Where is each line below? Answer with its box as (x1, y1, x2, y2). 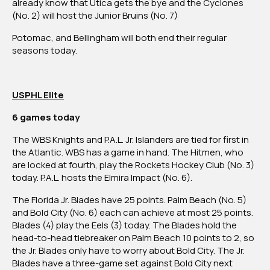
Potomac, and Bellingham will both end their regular (12, 31, 227, 45)
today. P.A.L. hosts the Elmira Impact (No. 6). (12, 171, 192, 184)
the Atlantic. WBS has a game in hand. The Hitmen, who (12, 146, 243, 159)
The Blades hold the (152, 219, 237, 232)
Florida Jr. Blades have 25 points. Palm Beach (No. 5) (31, 193, 246, 207)
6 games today (12, 111, 80, 124)
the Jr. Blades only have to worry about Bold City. (12, 244, 217, 257)
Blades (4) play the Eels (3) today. (12, 219, 152, 232)
